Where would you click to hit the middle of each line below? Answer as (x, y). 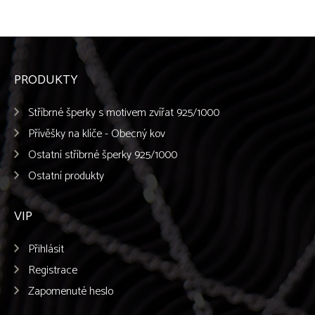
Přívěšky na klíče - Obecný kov (97, 134)
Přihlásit (46, 249)
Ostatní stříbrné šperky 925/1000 (103, 155)
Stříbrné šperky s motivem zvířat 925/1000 (124, 113)
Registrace (53, 270)
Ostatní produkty (66, 176)
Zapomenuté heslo (71, 291)
